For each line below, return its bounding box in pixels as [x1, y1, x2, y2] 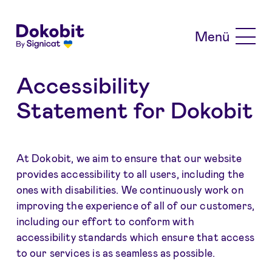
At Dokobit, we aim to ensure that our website [16, 152, 242, 165]
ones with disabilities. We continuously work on [16, 183, 243, 196]
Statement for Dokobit [16, 96, 253, 123]
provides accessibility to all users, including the [16, 168, 245, 180]
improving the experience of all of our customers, [16, 199, 255, 212]
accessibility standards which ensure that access [16, 231, 254, 243]
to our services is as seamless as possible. [16, 246, 216, 259]
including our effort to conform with [16, 215, 194, 228]
